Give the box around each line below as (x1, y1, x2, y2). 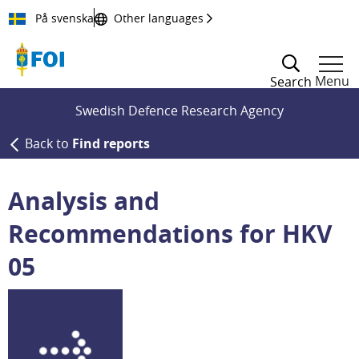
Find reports (72, 135, 150, 152)
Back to (25, 135, 72, 152)
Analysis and (8, 184, 159, 217)
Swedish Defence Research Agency (75, 101, 284, 119)
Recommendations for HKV (8, 217, 333, 250)
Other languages (114, 10, 204, 26)
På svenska (32, 10, 94, 26)
